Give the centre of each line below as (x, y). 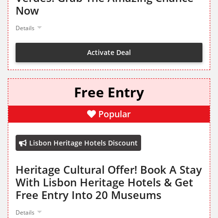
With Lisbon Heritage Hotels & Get (104, 182)
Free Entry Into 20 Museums (89, 195)
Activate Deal (109, 52)
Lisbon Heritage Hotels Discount (83, 143)
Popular (115, 114)
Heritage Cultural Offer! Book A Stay (109, 170)
